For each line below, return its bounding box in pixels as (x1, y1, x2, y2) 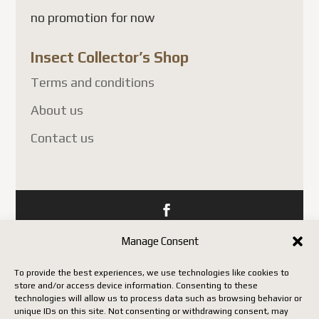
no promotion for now (30, 9, 155, 25)
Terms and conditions (30, 74, 155, 90)
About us (30, 102, 83, 117)
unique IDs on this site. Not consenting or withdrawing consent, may (14, 306, 288, 316)
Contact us (30, 130, 94, 145)
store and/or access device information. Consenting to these (14, 281, 258, 291)
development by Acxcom (103, 251, 216, 263)
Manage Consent (120, 235, 199, 247)
